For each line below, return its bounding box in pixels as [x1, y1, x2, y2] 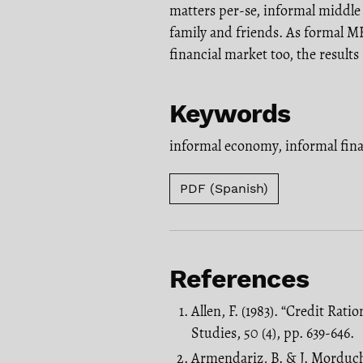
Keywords [169, 97, 291, 129]
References [169, 263, 309, 294]
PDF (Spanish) [180, 180, 268, 196]
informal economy [169, 135, 278, 156]
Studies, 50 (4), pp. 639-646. [191, 322, 354, 343]
